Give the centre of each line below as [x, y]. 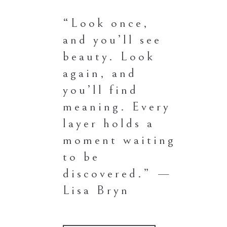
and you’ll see [112, 40]
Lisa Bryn [96, 190]
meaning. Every [117, 106]
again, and [100, 73]
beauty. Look [109, 56]
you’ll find [101, 90]
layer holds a [109, 123]
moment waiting [119, 140]
